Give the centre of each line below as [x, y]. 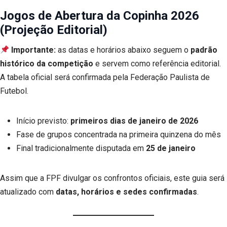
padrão [204, 50]
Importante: [34, 50]
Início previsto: [43, 121]
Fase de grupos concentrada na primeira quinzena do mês [119, 135]
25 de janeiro [171, 148]
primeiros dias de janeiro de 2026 [134, 121]
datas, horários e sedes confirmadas [126, 192]
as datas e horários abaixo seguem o [123, 50]
